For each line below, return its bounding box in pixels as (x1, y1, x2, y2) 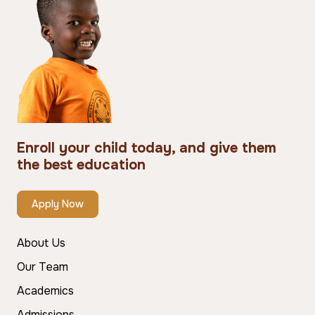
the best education (17, 155, 146, 174)
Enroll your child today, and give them (17, 139, 276, 157)
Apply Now (32, 197, 84, 210)
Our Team (17, 259, 68, 274)
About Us (17, 235, 65, 250)
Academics (17, 283, 74, 298)
